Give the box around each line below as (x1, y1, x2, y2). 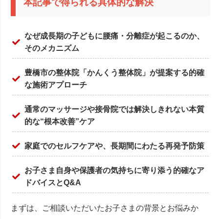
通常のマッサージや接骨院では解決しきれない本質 (24, 105, 205, 113)
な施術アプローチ (24, 80, 88, 89)
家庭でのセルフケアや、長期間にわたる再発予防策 (24, 141, 205, 150)
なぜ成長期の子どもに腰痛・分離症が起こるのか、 (24, 31, 205, 40)
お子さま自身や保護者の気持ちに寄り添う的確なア (24, 166, 205, 175)
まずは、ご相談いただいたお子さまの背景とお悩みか (11, 203, 199, 212)
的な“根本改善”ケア (24, 117, 95, 126)
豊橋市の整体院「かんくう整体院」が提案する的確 (24, 68, 205, 77)
